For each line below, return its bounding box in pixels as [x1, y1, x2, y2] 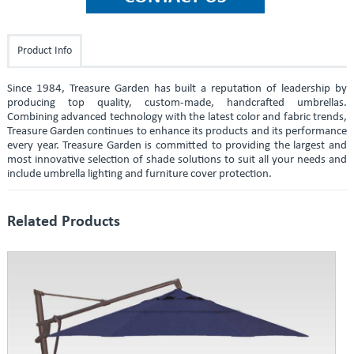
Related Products [6, 214, 120, 231]
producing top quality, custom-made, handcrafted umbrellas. [6, 97, 348, 110]
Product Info [17, 45, 72, 58]
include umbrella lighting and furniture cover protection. [6, 168, 272, 181]
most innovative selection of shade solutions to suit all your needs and [6, 154, 348, 167]
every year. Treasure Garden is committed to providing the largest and [6, 140, 348, 153]
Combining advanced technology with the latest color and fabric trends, [6, 111, 348, 124]
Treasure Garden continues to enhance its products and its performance [6, 126, 348, 138]
